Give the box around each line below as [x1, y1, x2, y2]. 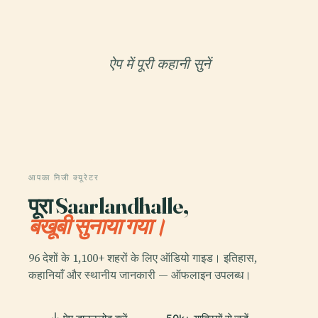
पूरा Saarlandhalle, [28, 191, 189, 219]
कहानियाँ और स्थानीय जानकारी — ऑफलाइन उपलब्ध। [28, 266, 251, 283]
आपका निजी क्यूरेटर [28, 172, 99, 182]
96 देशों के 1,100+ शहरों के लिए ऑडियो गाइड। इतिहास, [28, 249, 257, 265]
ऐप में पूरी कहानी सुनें [108, 53, 210, 74]
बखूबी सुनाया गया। [28, 212, 166, 240]
